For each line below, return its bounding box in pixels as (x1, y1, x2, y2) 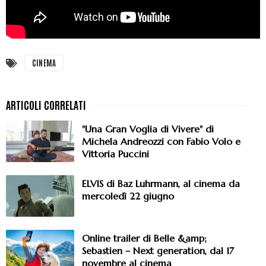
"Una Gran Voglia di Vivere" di (82, 123, 214, 135)
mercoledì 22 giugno (82, 190, 174, 202)
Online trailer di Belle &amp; (82, 232, 207, 245)
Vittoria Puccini (82, 148, 149, 160)
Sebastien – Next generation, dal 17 (82, 245, 234, 257)
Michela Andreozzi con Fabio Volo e (82, 135, 240, 148)
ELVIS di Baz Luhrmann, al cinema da (82, 178, 240, 190)
